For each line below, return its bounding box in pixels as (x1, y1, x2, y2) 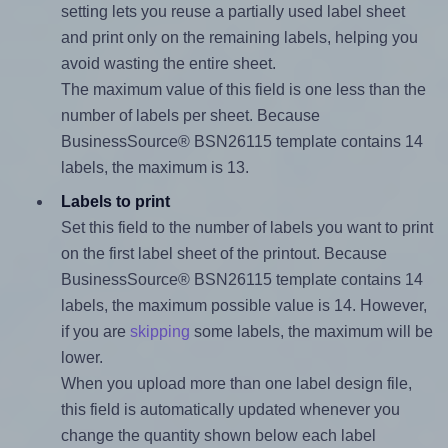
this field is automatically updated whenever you (60, 401, 400, 419)
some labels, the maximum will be (189, 323, 433, 341)
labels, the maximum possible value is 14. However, (60, 297, 427, 315)
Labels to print (60, 193, 170, 211)
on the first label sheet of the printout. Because (60, 245, 387, 263)
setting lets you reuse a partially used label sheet (60, 3, 405, 21)
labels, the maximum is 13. (60, 159, 249, 177)
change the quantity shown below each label (60, 427, 376, 445)
